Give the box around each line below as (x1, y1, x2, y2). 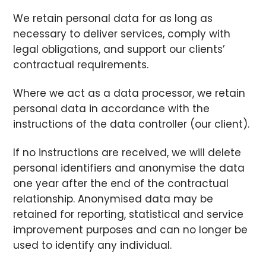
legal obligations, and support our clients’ (13, 42, 226, 56)
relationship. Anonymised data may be (13, 192, 214, 207)
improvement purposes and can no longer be (13, 223, 248, 237)
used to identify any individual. (13, 238, 172, 253)
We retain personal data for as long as (13, 11, 213, 26)
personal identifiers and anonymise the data (13, 161, 245, 176)
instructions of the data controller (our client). (13, 116, 250, 131)
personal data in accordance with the (13, 101, 210, 116)
